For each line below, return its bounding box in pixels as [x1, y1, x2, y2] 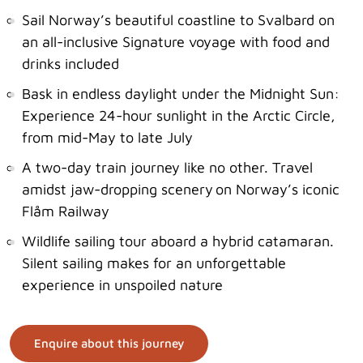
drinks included [22, 55, 119, 72]
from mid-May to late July [22, 129, 193, 146]
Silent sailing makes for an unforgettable [22, 254, 286, 271]
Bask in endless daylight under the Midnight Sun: [22, 85, 340, 102]
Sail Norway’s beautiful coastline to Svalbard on [22, 11, 335, 28]
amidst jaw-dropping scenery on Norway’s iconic [22, 181, 340, 198]
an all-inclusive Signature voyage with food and [22, 33, 330, 50]
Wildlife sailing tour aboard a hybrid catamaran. [22, 233, 334, 250]
